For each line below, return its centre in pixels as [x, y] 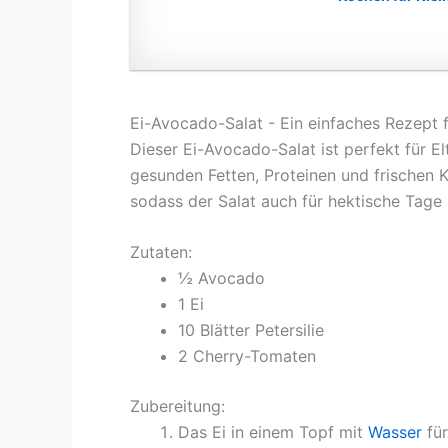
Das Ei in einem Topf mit [273, 432]
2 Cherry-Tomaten [247, 356]
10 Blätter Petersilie [251, 330]
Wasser [395, 432]
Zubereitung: [177, 406]
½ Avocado [221, 278]
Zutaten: [161, 252]
